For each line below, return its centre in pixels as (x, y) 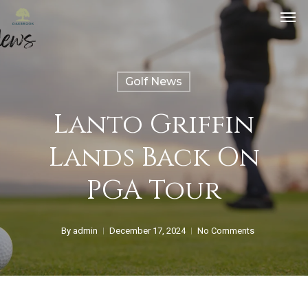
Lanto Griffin (154, 125)
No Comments (225, 231)
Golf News (154, 81)
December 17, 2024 (147, 231)
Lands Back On (154, 158)
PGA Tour (154, 191)
